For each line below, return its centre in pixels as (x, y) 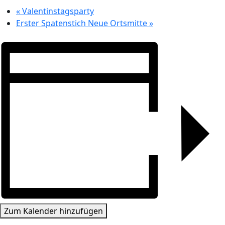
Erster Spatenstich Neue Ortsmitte (83, 23)
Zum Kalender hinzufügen (53, 211)
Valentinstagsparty (57, 11)
